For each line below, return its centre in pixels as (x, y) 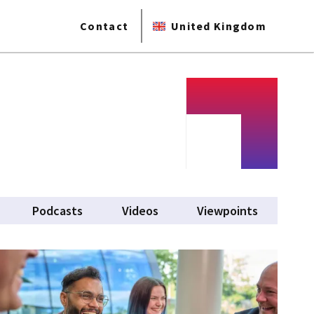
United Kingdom (219, 26)
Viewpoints (228, 211)
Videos (140, 211)
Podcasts (57, 211)
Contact (104, 26)
